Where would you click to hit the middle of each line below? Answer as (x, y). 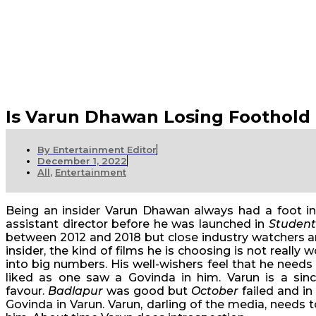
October (215, 291)
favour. (27, 291)
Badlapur (76, 291)
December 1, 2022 (82, 161)
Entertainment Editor (103, 150)
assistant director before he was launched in (137, 224)
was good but (147, 291)
